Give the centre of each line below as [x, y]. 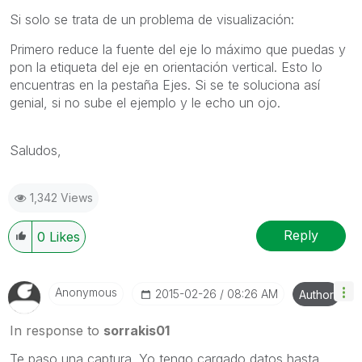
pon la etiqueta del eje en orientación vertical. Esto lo [166, 67]
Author [316, 294]
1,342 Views [61, 197]
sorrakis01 [137, 330]
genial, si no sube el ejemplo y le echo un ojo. [145, 102]
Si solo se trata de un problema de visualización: [152, 19]
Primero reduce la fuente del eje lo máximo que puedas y [178, 49]
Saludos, [36, 150]
